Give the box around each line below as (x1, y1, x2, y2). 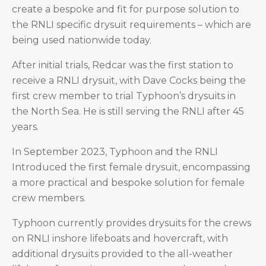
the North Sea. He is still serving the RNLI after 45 (12, 106, 244, 117)
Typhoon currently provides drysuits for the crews (12, 217, 251, 229)
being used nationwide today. (12, 34, 151, 46)
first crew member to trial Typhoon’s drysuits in (12, 90, 236, 102)
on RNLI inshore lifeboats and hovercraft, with (12, 233, 228, 244)
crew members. (12, 192, 85, 204)
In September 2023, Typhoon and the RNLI (12, 146, 218, 157)
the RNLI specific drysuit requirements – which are (12, 19, 251, 30)
